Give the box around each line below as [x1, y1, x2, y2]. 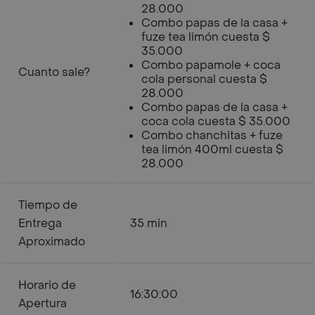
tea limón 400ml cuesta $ [141, 142, 283, 157]
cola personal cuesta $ [141, 72, 267, 86]
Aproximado [18, 234, 85, 249]
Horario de [18, 278, 76, 292]
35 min [130, 216, 167, 231]
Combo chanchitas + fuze [141, 128, 283, 143]
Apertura [18, 296, 67, 311]
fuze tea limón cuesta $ [141, 30, 270, 44]
